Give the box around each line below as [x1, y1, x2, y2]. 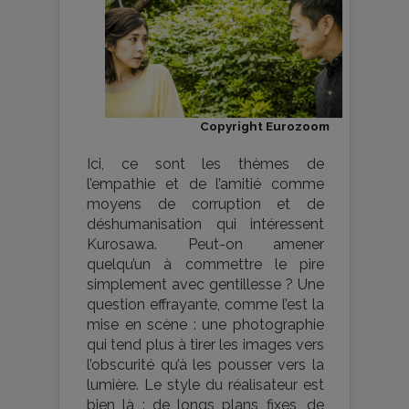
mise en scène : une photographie [87, 315, 324, 333]
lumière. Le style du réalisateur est [87, 375, 324, 393]
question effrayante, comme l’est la [87, 295, 324, 313]
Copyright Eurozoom [200, 118, 330, 133]
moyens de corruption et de [87, 194, 324, 213]
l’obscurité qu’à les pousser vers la [87, 355, 324, 373]
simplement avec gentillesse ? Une [87, 275, 324, 293]
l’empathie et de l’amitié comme [87, 174, 324, 193]
